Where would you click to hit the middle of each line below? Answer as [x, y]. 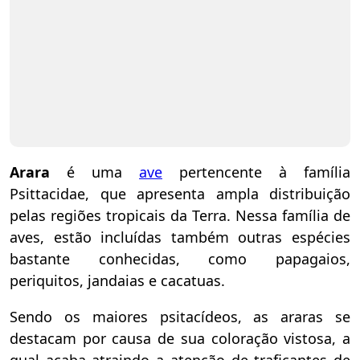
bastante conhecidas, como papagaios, [180, 259]
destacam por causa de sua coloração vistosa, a [180, 338]
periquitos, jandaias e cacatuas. [117, 280]
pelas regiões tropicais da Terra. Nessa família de [180, 215]
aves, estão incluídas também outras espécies [180, 237]
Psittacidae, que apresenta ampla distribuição [180, 194]
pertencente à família [256, 172]
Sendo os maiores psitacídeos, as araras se [180, 317]
